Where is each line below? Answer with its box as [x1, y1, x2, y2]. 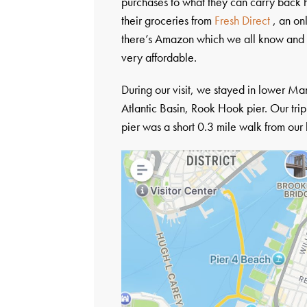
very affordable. [121, 49, 197, 65]
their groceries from [121, 12, 215, 28]
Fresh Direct [214, 12, 271, 28]
